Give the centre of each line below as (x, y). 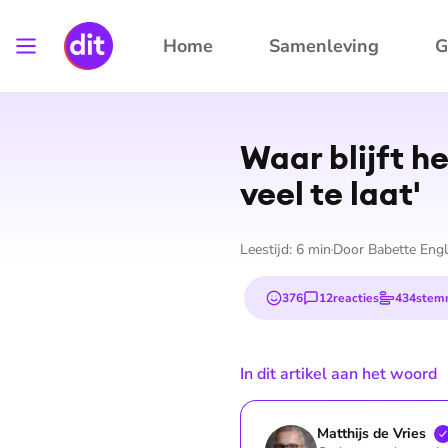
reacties (356, 297)
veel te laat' (330, 193)
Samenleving (324, 46)
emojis (301, 303)
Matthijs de (353, 434)
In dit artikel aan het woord (338, 374)
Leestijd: (268, 249)
